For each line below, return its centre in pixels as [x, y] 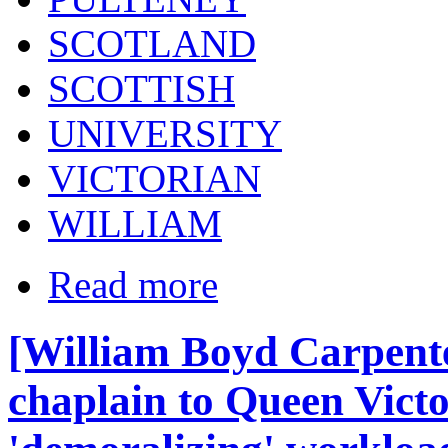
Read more [133, 285]
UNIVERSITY [165, 134]
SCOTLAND [152, 44]
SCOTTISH [141, 89]
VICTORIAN [154, 179]
